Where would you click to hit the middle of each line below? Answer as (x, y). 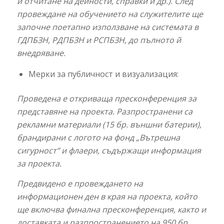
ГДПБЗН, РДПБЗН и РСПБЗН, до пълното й (99, 40)
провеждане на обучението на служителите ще (110, 14)
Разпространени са (154, 112)
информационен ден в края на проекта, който (107, 196)
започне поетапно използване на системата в (107, 27)
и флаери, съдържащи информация (130, 151)
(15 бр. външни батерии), (152, 125)
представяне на (47, 112)
